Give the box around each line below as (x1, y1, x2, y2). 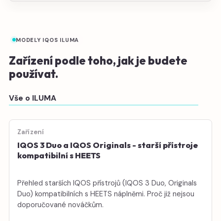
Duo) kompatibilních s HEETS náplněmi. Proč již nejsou (17, 188, 194, 199)
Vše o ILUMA (9, 93, 56, 103)
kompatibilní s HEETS (17, 150, 101, 160)
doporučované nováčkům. (17, 199, 104, 210)
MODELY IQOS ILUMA (16, 36, 79, 43)
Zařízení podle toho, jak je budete (9, 53, 187, 68)
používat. (9, 66, 58, 81)
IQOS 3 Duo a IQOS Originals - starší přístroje (17, 140, 198, 150)
